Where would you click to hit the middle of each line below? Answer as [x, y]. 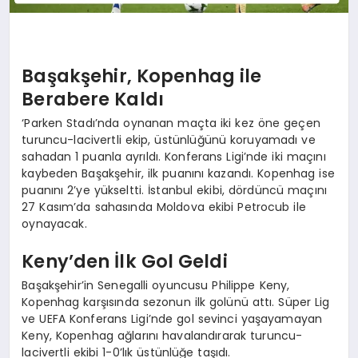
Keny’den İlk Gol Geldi [125, 262]
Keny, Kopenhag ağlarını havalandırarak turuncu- [162, 335]
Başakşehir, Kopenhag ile [142, 76]
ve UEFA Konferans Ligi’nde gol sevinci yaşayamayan [172, 318]
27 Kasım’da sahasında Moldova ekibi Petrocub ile [164, 207]
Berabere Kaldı [93, 99]
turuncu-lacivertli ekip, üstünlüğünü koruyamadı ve [169, 139]
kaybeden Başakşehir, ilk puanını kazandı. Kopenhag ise [178, 173]
